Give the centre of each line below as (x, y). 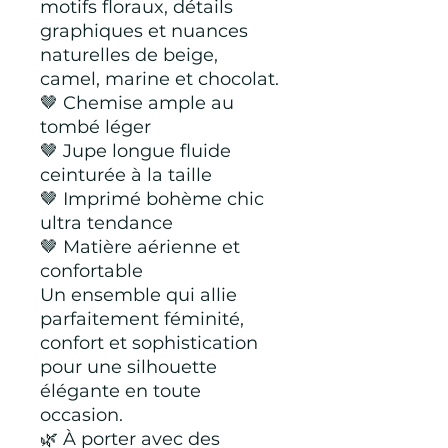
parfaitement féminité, (142, 319)
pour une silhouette (128, 367)
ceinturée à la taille (126, 175)
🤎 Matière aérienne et (140, 247)
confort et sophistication (149, 343)
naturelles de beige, (129, 55)
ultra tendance (106, 223)
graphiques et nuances (144, 31)
